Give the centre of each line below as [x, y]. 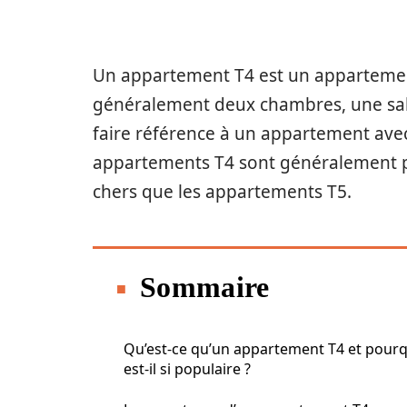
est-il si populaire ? [187, 369]
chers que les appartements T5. [222, 192]
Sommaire [205, 287]
